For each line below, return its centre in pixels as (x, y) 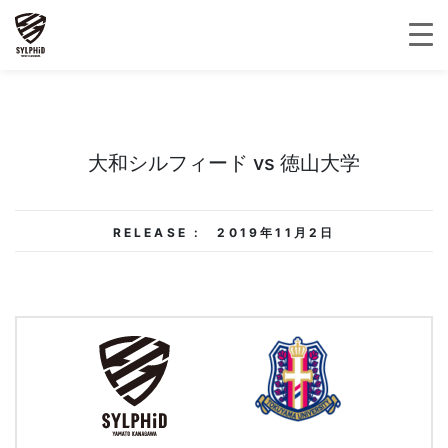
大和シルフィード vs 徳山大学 (224, 163)
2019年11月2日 (276, 232)
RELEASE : (157, 232)
